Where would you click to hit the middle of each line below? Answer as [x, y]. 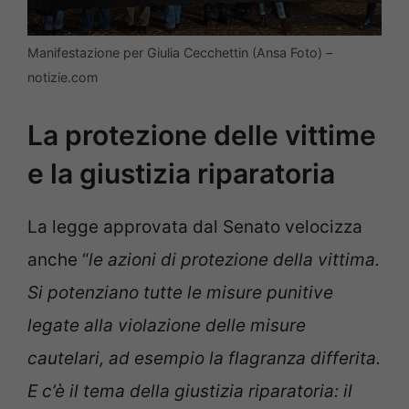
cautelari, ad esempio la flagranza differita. [204, 358]
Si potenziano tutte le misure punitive [180, 292]
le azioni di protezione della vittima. [234, 259]
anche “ [58, 259]
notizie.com [63, 78]
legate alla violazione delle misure [167, 325]
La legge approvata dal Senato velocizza [195, 226]
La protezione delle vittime [202, 135]
